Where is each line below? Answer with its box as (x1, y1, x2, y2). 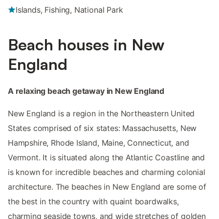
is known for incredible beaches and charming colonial (8, 167, 205, 177)
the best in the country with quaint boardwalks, (8, 196, 179, 206)
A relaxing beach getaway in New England (8, 86, 165, 96)
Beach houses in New (8, 34, 165, 54)
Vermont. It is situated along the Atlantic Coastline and (8, 152, 205, 162)
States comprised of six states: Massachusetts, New (8, 123, 197, 133)
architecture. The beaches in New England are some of (8, 181, 206, 192)
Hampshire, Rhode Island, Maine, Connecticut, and (8, 137, 189, 148)
